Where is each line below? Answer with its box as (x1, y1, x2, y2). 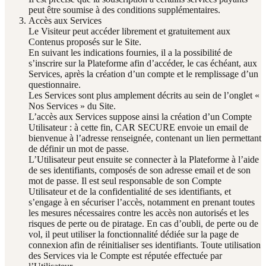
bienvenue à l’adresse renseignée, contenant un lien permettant (28, 132, 261, 143)
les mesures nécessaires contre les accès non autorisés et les (28, 207, 249, 218)
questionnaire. (28, 79, 81, 90)
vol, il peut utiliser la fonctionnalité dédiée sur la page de (28, 229, 239, 239)
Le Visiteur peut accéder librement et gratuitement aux (28, 26, 230, 36)
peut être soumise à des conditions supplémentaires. (28, 4, 220, 15)
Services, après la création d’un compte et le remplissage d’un (28, 68, 258, 79)
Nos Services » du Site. (28, 100, 116, 111)
